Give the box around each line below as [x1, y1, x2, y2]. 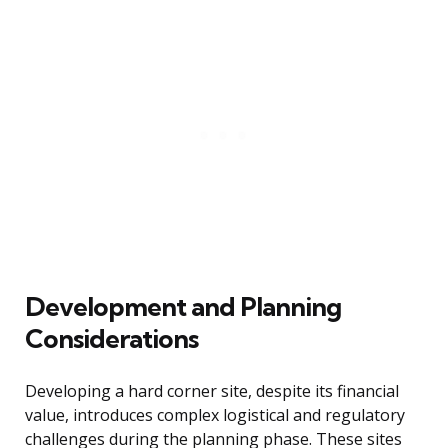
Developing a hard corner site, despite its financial [25, 380, 399, 403]
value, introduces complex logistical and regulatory [25, 404, 405, 427]
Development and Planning [25, 290, 341, 324]
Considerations [25, 322, 198, 356]
